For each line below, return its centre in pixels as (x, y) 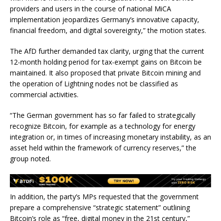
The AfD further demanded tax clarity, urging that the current (107, 51)
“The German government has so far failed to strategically (103, 115)
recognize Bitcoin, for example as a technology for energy (103, 126)
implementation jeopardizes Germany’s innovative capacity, (105, 19)
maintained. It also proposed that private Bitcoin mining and (105, 73)
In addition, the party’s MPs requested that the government (104, 197)
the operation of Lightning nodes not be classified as (94, 83)
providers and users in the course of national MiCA (91, 8)
